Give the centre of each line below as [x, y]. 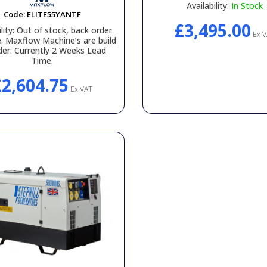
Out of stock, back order [63, 30]
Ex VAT [80, 89]
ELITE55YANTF [54, 14]
